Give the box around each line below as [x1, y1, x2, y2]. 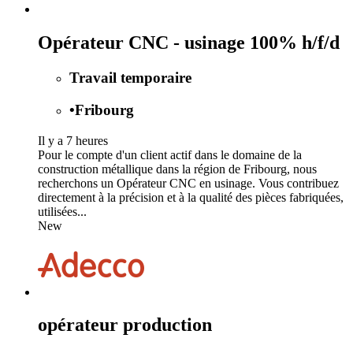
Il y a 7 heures [38, 133, 108, 147]
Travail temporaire [69, 69, 191, 87]
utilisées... [38, 204, 87, 218]
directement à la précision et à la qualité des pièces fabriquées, [38, 190, 344, 204]
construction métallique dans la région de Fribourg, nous [38, 162, 317, 176]
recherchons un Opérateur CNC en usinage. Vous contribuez [38, 176, 339, 190]
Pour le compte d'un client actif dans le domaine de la [38, 147, 302, 162]
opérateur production [38, 314, 212, 336]
